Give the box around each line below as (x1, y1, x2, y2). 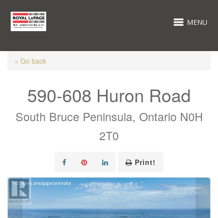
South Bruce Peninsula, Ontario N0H (15, 108, 203, 125)
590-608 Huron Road (27, 82, 191, 107)
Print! (135, 157, 156, 167)
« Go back (15, 56, 46, 66)
